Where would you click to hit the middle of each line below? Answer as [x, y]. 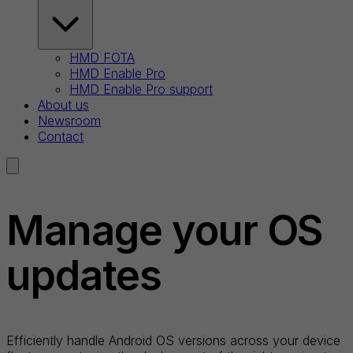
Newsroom [69, 121]
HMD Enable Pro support [141, 89]
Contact [61, 137]
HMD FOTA [102, 58]
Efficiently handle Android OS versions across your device [173, 340]
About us [63, 105]
